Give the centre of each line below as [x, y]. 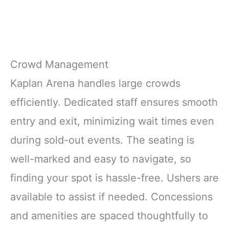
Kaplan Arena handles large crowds [95, 84]
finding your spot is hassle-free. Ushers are [114, 178]
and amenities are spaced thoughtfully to [109, 216]
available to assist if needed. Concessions [111, 197]
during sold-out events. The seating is [102, 140]
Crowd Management [59, 65]
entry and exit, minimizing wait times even [112, 121]
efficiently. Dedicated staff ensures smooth [114, 102]
